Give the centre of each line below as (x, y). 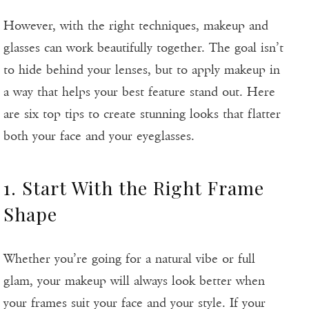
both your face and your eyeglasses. (99, 136)
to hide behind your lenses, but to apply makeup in (142, 70)
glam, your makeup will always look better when (134, 281)
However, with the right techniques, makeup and (136, 26)
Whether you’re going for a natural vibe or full (129, 259)
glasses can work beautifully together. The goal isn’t (143, 48)
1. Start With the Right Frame (134, 188)
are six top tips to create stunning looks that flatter (142, 114)
